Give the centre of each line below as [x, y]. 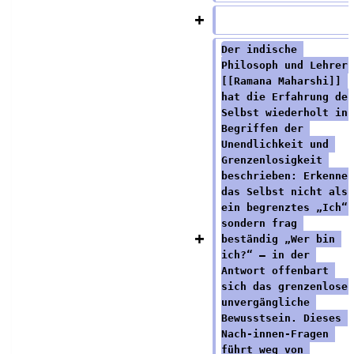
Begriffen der [265, 128]
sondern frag [262, 223]
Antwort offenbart [278, 270]
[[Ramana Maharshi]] [284, 81]
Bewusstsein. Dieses [284, 318]
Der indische [262, 49]
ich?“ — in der [268, 254]
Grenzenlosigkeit [275, 160]
